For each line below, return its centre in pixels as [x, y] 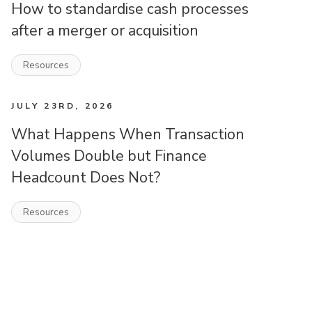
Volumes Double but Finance [109, 156]
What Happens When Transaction [128, 134]
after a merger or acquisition [105, 30]
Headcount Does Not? [86, 177]
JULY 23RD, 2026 [63, 106]
